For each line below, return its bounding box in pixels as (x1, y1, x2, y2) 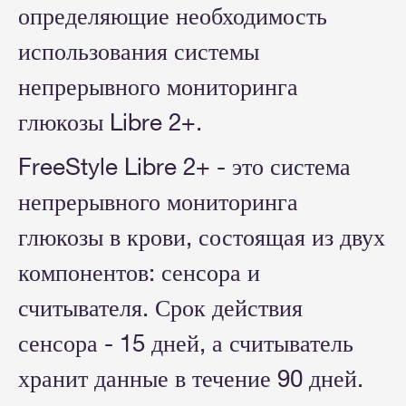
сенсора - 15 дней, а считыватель (18, 329, 353, 358)
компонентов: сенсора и (18, 258, 260, 287)
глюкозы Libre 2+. (18, 108, 202, 137)
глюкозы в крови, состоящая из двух (18, 223, 385, 252)
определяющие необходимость (18, 2, 327, 31)
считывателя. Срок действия (18, 294, 303, 323)
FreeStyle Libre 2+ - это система (18, 152, 351, 181)
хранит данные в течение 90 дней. (18, 364, 363, 393)
